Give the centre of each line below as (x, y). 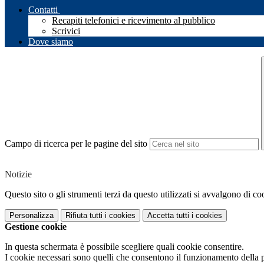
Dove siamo (51, 42)
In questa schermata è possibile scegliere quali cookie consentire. (124, 247)
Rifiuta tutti (84, 216)
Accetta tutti (168, 216)
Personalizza (32, 216)
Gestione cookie (36, 227)
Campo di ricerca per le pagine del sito (76, 144)
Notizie (18, 174)
